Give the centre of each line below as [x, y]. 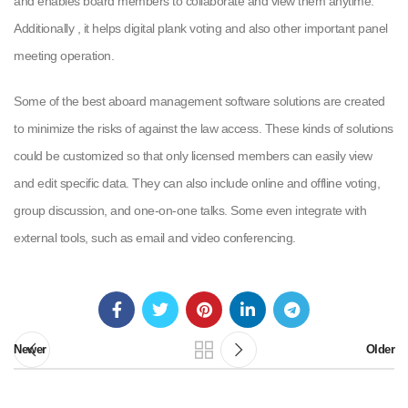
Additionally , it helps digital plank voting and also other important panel [201, 28]
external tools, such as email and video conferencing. [155, 238]
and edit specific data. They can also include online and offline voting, [197, 183]
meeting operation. [64, 56]
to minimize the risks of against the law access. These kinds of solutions [204, 128]
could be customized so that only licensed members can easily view [193, 156]
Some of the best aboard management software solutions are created [199, 101]
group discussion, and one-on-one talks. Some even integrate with [190, 210]
